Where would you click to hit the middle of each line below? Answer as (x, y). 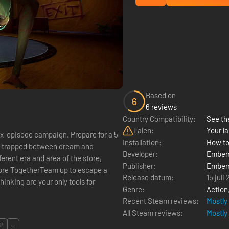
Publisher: (139, 166)
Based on (161, 95)
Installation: (142, 142)
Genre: (134, 189)
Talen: (143, 130)
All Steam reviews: (153, 213)
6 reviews (161, 107)
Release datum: (148, 177)
